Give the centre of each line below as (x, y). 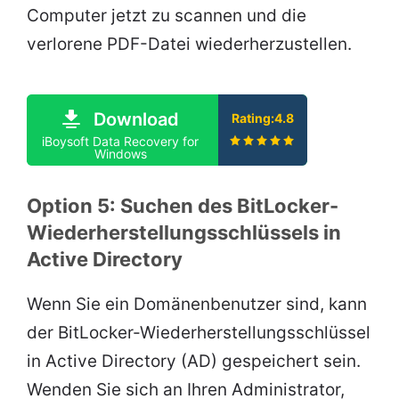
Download (136, 119)
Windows (120, 153)
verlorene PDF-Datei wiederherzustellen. (189, 44)
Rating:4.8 (263, 118)
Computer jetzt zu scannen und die (167, 15)
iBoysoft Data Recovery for (120, 141)
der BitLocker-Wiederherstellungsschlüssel (199, 332)
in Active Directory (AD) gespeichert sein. (194, 361)
